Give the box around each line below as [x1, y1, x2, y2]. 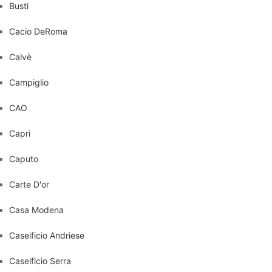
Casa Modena [9, 205, 64, 215]
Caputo [9, 154, 38, 164]
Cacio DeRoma [9, 26, 67, 36]
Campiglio [9, 77, 49, 87]
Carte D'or [9, 179, 49, 189]
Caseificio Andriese [9, 230, 84, 240]
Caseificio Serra [9, 256, 71, 266]
